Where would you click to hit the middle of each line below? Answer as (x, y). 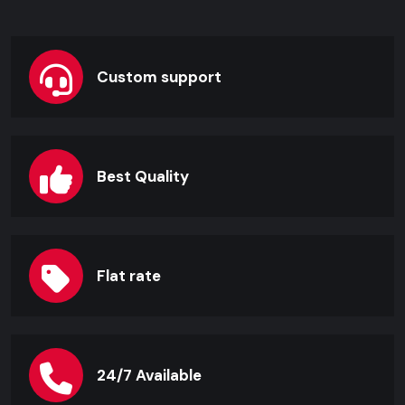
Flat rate (129, 276)
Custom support (159, 77)
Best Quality (143, 177)
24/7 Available (149, 376)
